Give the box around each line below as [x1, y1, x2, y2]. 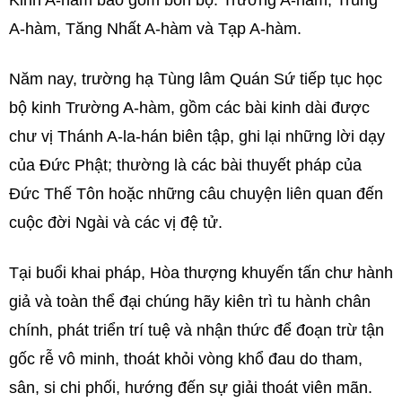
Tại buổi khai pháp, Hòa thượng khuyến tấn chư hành [9, 263, 393, 282]
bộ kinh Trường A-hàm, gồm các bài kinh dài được [9, 98, 370, 117]
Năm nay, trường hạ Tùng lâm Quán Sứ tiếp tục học [9, 69, 382, 88]
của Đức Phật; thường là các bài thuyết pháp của [9, 155, 362, 174]
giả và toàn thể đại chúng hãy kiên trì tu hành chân [9, 292, 371, 310]
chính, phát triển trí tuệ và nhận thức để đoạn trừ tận [9, 320, 384, 339]
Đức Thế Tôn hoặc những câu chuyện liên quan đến [9, 184, 383, 203]
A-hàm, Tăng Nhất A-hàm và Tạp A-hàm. [9, 19, 301, 38]
